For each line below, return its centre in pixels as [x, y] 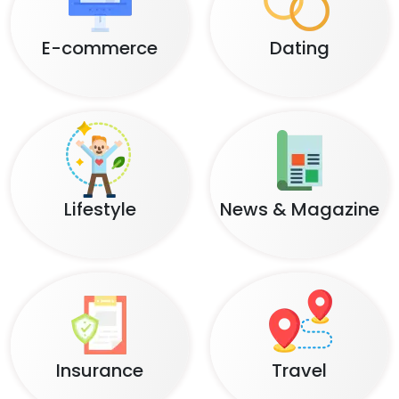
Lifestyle [100, 209]
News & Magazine [299, 209]
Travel [299, 370]
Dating [299, 48]
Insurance [100, 370]
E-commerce [100, 48]
